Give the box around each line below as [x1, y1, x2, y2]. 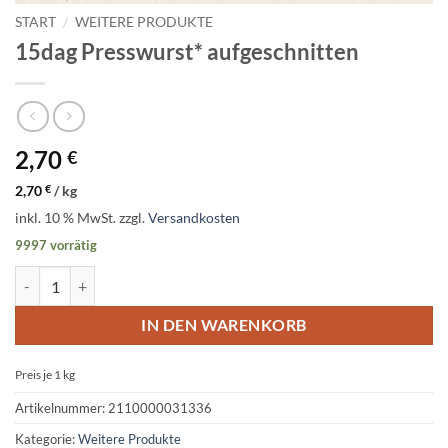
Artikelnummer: [15, 400, 108, 417]
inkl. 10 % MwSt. [15, 209, 116, 227]
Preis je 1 [15, 368, 63, 382]
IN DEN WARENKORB [141, 316, 307, 335]
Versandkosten [148, 209, 240, 227]
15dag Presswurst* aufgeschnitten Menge [14, 268, 271, 286]
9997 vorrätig [15, 237, 97, 254]
